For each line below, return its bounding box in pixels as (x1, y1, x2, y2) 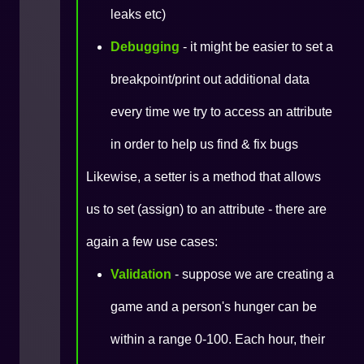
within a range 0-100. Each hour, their (110, 332, 325, 346)
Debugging (110, 40, 180, 54)
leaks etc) (110, 7, 166, 21)
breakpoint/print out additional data (110, 72, 310, 86)
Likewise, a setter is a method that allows (86, 170, 321, 184)
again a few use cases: (86, 235, 218, 249)
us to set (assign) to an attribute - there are (86, 202, 327, 216)
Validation (110, 267, 171, 281)
